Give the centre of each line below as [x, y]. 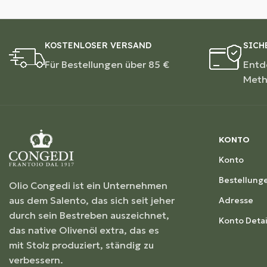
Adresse [236, 200]
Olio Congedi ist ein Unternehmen [88, 185]
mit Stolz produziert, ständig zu [81, 245]
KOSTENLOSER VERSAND [98, 45]
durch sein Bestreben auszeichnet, [89, 215]
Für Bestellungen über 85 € [107, 64]
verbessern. [36, 260]
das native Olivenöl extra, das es [84, 230]
